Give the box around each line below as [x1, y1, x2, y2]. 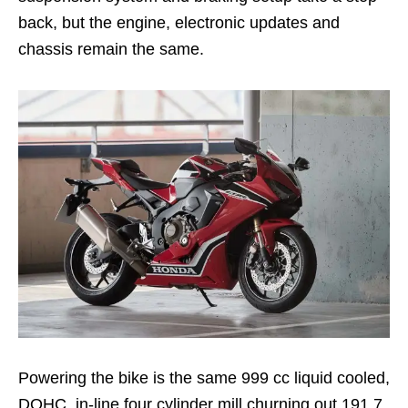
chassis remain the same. [18, 40, 204, 59]
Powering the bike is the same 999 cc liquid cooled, [18, 369, 390, 388]
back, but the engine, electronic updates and [18, 14, 340, 33]
